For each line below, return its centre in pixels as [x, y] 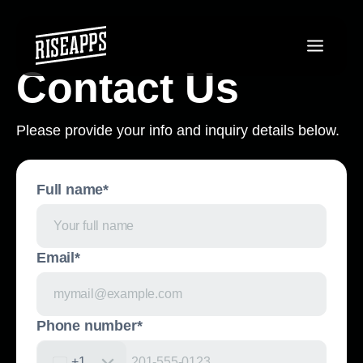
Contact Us [128, 88]
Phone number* [90, 326]
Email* [58, 258]
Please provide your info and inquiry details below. [178, 130]
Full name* [73, 190]
